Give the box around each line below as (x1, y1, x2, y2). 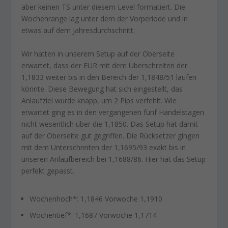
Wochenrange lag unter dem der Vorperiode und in (21, 14, 188, 24)
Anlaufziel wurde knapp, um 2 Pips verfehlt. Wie (21, 95, 177, 105)
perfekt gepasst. (21, 165, 75, 176)
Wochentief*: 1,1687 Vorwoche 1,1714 (30, 210, 157, 220)
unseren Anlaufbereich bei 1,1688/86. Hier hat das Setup (21, 154, 206, 164)
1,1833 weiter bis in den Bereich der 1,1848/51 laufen (21, 72, 197, 82)
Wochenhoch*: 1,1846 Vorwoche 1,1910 (30, 193, 163, 204)
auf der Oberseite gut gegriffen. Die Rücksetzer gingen (21, 130, 200, 140)
